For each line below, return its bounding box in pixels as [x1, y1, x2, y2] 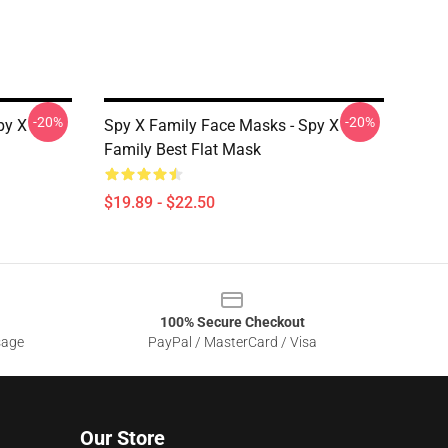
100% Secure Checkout [159, 314, 305, 330]
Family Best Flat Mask [104, 140, 261, 159]
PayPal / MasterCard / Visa [147, 334, 317, 350]
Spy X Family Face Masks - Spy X [104, 116, 339, 135]
